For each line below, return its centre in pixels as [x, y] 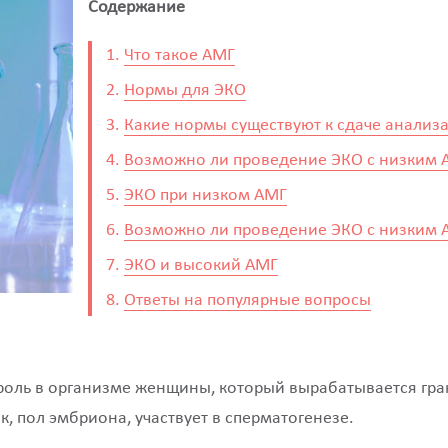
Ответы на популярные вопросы [247, 300]
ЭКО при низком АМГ [205, 195]
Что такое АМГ [179, 55]
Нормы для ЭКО [185, 90]
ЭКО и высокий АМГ [201, 265]
